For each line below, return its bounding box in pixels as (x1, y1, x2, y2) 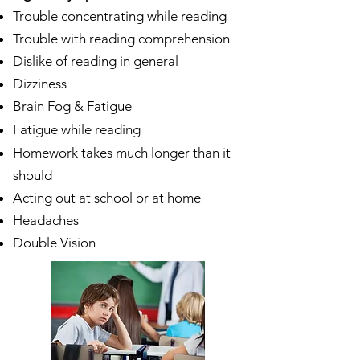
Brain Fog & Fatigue (13, 98, 132, 114)
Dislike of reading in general (13, 53, 178, 69)
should (13, 167, 52, 183)
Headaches (13, 212, 79, 228)
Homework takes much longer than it (13, 145, 231, 161)
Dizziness (13, 76, 67, 92)
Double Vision (13, 235, 96, 251)
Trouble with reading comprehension (13, 31, 230, 47)
